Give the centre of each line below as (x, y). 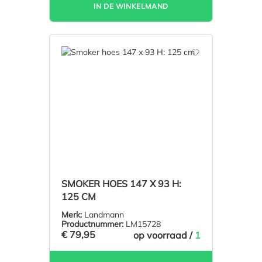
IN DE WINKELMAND (131, 6)
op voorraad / (164, 235)
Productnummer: (92, 224)
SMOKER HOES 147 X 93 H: (121, 183)
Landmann (103, 214)
